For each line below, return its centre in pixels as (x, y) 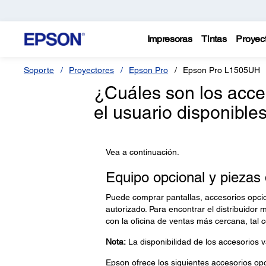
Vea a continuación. (142, 152)
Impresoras (170, 39)
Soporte (39, 70)
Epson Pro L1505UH (221, 70)
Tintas (214, 39)
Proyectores (91, 70)
